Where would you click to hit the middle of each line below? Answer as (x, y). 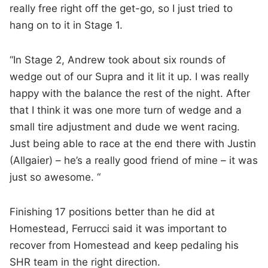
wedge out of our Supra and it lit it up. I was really (130, 77)
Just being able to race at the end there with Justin (133, 144)
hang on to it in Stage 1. (66, 25)
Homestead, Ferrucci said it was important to (118, 229)
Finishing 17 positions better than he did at (112, 212)
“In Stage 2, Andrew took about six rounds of (118, 60)
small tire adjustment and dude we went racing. (125, 127)
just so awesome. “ (55, 177)
